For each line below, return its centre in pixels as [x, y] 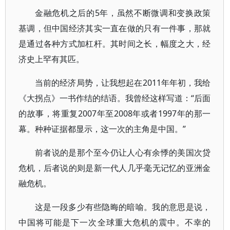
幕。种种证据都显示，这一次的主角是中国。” [102, 129]
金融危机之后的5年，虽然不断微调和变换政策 [123, 13]
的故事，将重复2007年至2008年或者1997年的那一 [115, 113]
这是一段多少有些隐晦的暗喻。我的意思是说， [123, 207]
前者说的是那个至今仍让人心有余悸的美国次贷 [123, 152]
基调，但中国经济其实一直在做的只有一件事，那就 [115, 28]
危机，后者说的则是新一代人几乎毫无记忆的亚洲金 [115, 168]
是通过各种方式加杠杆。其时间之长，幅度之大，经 [115, 44]
